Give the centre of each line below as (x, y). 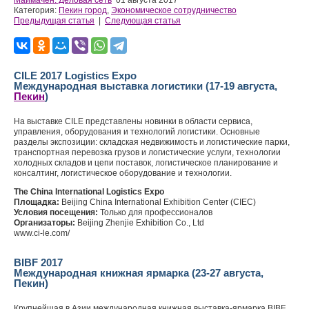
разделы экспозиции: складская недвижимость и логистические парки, (152, 142)
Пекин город (83, 10)
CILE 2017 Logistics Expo (75, 76)
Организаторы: (44, 223)
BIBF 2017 (38, 262)
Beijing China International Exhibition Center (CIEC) (158, 202)
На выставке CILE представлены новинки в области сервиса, (133, 121)
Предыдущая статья (54, 21)
